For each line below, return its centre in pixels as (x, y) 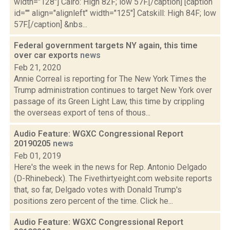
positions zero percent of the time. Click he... (93, 201)
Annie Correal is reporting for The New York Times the (110, 79)
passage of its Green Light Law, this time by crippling (109, 101)
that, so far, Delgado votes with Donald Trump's (98, 190)
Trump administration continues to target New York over (113, 90)
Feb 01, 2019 (37, 156)
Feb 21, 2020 (37, 68)
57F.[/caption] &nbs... (51, 24)
